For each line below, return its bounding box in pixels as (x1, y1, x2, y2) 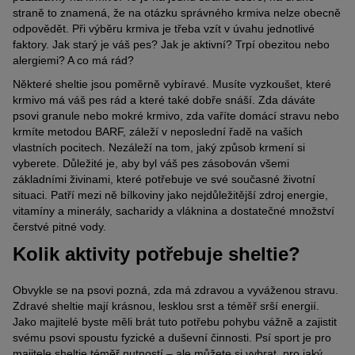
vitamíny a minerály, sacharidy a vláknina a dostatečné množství (13, 204, 334, 217)
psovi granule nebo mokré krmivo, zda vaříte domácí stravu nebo (13, 109, 339, 122)
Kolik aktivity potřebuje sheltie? (13, 242, 300, 265)
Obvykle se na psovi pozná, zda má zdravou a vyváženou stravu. (13, 284, 338, 297)
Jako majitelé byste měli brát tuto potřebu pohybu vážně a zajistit (13, 315, 337, 329)
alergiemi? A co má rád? (13, 53, 134, 67)
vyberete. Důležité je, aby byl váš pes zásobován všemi (13, 156, 289, 170)
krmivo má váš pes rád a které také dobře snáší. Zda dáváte (13, 93, 315, 106)
